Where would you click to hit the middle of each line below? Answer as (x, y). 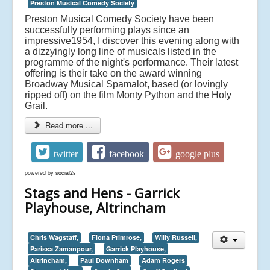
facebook (127, 154)
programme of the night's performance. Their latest (131, 63)
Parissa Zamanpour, (61, 249)
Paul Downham (104, 260)
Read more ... (68, 125)
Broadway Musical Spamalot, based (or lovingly (126, 84)
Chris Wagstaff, (54, 237)
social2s (66, 173)
